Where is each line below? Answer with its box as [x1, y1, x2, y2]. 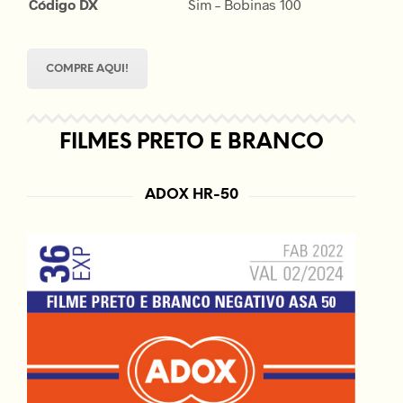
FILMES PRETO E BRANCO [58, 132, 324, 155]
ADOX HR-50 [144, 187, 238, 203]
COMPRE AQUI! [46, 63, 129, 76]
